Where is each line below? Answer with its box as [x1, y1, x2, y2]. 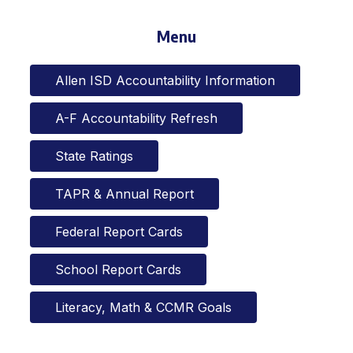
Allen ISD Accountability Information [54, 72, 275, 89]
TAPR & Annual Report [54, 186, 194, 203]
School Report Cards [54, 262, 181, 278]
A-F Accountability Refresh [54, 110, 217, 127]
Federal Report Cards [54, 224, 183, 240]
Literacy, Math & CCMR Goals [54, 299, 232, 316]
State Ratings [54, 148, 133, 165]
